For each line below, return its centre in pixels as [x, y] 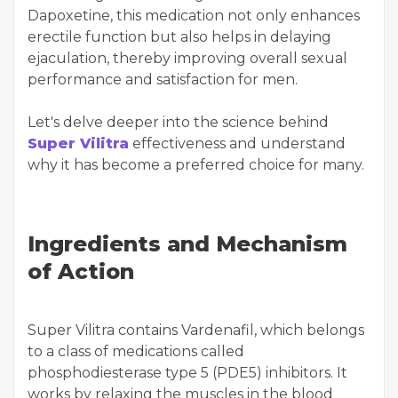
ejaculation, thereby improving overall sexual [187, 58]
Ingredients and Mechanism [187, 244]
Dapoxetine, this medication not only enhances [194, 16]
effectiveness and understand [237, 143]
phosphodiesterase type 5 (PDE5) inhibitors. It [187, 373]
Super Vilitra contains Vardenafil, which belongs [196, 330]
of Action [81, 271]
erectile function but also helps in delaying [179, 37]
